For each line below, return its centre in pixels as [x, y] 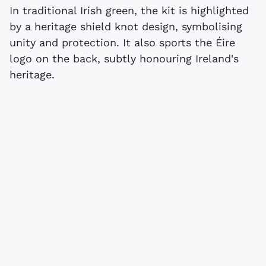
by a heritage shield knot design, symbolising [126, 26]
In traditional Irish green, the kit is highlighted [129, 10]
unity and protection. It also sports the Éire [122, 42]
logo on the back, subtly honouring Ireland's [124, 58]
